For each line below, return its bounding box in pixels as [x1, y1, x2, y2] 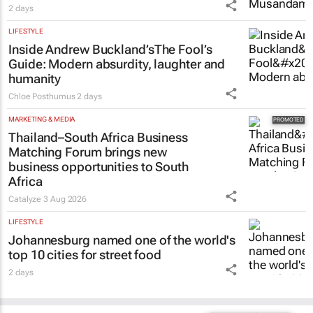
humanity [8, 71, 61, 87]
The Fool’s [154, 42, 212, 57]
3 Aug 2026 [43, 194, 87, 205]
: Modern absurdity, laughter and [42, 57, 226, 72]
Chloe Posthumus [8, 92, 75, 102]
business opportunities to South [8, 159, 189, 175]
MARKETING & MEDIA [8, 115, 75, 124]
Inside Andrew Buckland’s [8, 42, 154, 57]
